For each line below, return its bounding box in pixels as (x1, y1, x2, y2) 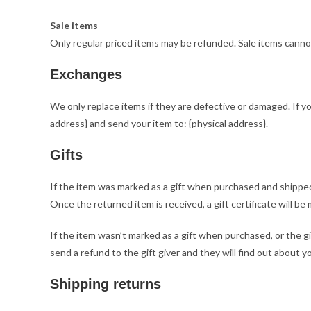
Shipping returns (50, 276, 161, 292)
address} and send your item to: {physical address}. (50, 117, 268, 129)
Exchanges (50, 67, 122, 82)
